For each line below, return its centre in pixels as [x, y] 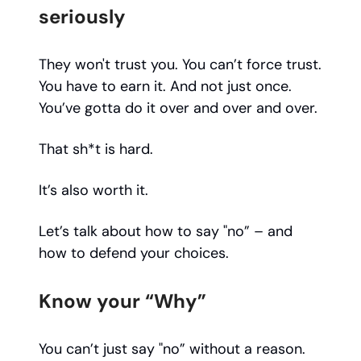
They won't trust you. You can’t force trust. [180, 65]
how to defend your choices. [134, 253]
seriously [82, 17]
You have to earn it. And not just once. [165, 87]
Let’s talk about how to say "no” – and [166, 232]
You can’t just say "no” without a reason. [172, 349]
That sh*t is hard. [96, 149]
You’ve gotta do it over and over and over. [178, 108]
